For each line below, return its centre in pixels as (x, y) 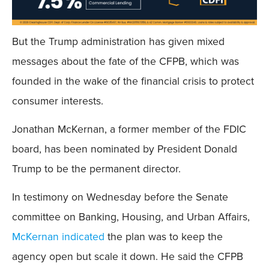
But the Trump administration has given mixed (118, 41)
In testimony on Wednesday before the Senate (120, 197)
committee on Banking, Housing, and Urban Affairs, (131, 217)
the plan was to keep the (164, 237)
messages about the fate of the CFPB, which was (125, 61)
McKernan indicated (58, 237)
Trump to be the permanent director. (96, 168)
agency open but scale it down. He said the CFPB (128, 257)
